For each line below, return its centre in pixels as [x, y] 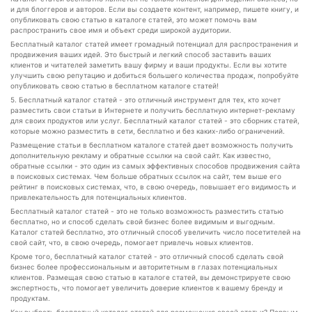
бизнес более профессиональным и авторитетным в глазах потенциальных [144, 267]
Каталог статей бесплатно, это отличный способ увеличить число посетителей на [156, 232]
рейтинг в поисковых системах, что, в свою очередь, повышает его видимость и [153, 187]
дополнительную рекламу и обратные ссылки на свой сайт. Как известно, [141, 155]
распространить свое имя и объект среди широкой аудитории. [121, 30]
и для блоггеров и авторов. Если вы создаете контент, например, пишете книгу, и [155, 9]
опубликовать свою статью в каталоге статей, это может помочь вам [134, 19]
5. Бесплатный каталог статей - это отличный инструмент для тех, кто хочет [146, 100]
